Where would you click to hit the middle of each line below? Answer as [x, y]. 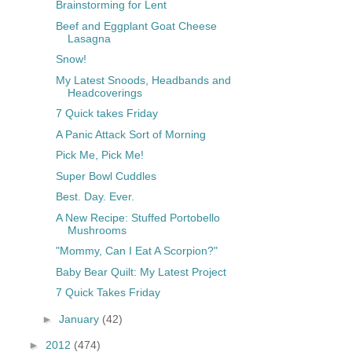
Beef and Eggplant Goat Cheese [136, 26]
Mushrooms [97, 230]
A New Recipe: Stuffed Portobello [137, 217]
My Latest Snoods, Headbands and [143, 80]
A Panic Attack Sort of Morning [130, 134]
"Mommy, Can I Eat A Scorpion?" [136, 251]
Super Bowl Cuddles [106, 176]
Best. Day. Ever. [95, 197]
